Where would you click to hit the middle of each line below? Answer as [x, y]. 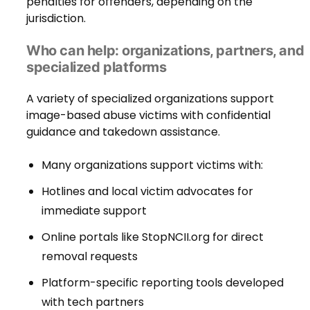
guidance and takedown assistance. [123, 131]
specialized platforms [97, 67]
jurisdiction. [56, 18]
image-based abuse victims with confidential [148, 115]
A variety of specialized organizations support [150, 98]
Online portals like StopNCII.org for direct [153, 237]
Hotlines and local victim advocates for [147, 191]
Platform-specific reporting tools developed [163, 282]
